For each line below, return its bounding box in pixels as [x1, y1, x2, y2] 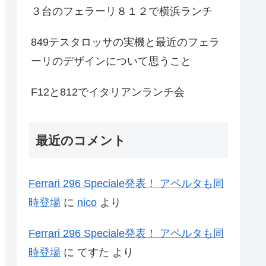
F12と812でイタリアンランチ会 [31, 86, 185, 99]
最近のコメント [36, 134, 126, 148]
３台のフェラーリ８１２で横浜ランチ [31, 5, 213, 18]
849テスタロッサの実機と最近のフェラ [31, 36, 220, 49]
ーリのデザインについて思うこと [31, 55, 191, 68]
